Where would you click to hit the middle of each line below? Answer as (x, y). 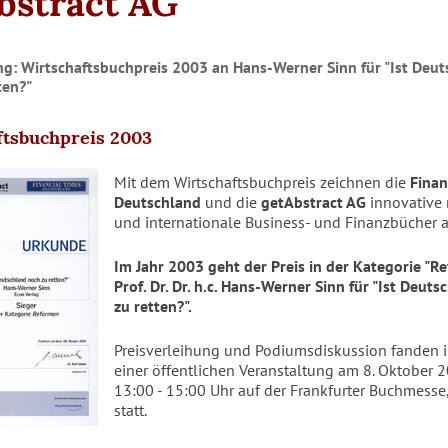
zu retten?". (153, 306)
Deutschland (157, 202)
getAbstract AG (313, 202)
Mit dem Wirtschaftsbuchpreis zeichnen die (262, 182)
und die (231, 202)
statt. (130, 410)
